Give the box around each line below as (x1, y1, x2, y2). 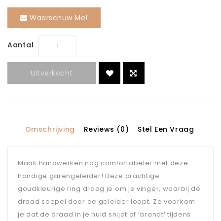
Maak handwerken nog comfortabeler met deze (18, 158, 188, 168)
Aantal (7, 40, 34, 50)
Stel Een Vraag (137, 124, 194, 135)
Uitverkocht (31, 68, 73, 78)
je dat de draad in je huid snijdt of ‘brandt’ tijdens (18, 210, 191, 220)
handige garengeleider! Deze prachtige (18, 171, 160, 181)
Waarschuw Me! (27, 13, 88, 23)
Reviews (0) (83, 124, 129, 135)
